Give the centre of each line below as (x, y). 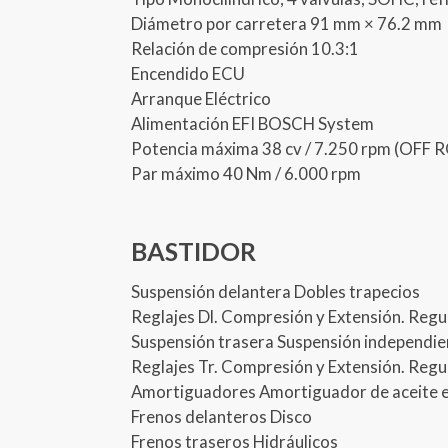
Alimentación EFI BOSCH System (253, 123)
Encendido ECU (188, 73)
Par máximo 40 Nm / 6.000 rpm (246, 173)
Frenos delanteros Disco (222, 416)
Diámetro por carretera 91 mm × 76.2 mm (287, 23)
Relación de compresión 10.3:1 (245, 48)
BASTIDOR (194, 251)
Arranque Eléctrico (201, 98)
